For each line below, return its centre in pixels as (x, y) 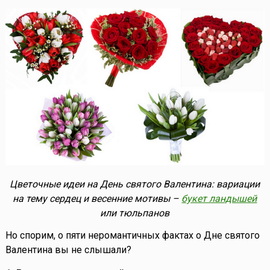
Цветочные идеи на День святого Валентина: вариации (135, 184)
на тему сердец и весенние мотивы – (97, 198)
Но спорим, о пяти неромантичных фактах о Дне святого (132, 235)
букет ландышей (219, 198)
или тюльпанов (135, 213)
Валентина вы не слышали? (68, 250)
